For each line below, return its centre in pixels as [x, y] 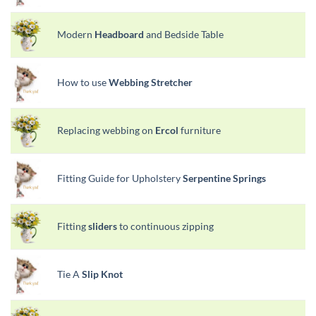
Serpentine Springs [224, 178]
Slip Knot [102, 274]
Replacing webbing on [106, 130]
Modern [76, 34]
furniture [200, 130]
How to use [83, 82]
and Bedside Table [184, 34]
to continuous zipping [165, 226]
